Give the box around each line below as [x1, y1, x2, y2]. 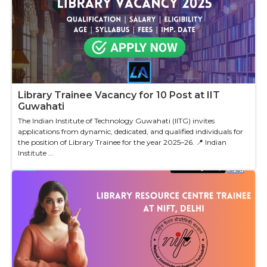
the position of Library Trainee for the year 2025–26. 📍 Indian [18, 137, 226, 147]
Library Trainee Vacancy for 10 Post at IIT [18, 89, 220, 101]
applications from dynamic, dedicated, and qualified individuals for [18, 126, 243, 136]
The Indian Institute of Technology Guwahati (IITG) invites [18, 116, 215, 125]
